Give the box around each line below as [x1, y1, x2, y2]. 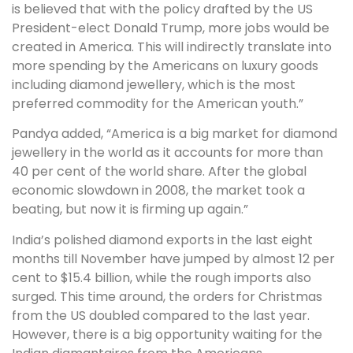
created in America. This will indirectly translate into [12, 37, 332, 56]
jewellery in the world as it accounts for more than [12, 143, 323, 162]
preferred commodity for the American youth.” [12, 94, 303, 113]
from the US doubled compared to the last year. [12, 306, 310, 325]
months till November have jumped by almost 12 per [12, 249, 335, 268]
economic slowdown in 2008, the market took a [12, 181, 305, 200]
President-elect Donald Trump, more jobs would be [12, 18, 329, 37]
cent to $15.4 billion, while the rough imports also [12, 268, 311, 287]
